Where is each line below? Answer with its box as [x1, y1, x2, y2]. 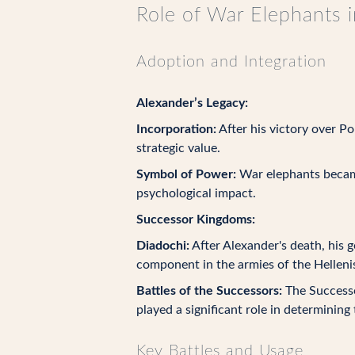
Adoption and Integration [136, 54, 326, 70]
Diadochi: [136, 239, 189, 252]
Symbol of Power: [136, 168, 236, 181]
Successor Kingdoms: [136, 213, 255, 226]
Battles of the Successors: [136, 284, 282, 297]
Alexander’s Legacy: [136, 97, 248, 109]
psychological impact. [136, 187, 256, 200]
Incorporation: [136, 123, 216, 136]
